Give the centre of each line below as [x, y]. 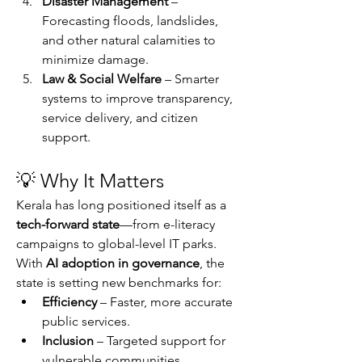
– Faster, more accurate [165, 302]
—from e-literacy [167, 224]
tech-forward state [68, 224]
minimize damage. [95, 59]
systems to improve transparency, [137, 98]
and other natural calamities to [129, 40]
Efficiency [69, 302]
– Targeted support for [160, 341]
